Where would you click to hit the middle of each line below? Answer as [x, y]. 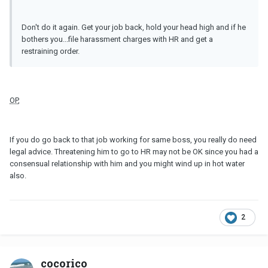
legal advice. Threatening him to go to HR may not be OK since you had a [134, 152]
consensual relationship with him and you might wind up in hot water [127, 164]
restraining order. [51, 51]
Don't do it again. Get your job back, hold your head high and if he [134, 28]
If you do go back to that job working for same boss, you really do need [133, 140]
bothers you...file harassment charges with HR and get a [117, 39]
